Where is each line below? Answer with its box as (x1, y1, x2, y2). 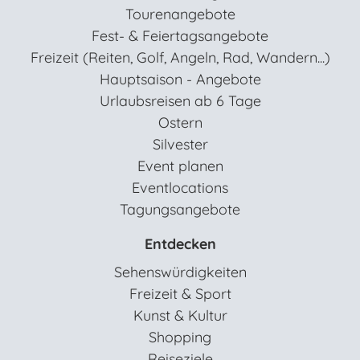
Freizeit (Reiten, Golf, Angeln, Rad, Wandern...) (30, 47, 330, 67)
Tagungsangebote (120, 199, 240, 219)
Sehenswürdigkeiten (113, 262, 247, 281)
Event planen (137, 156, 223, 175)
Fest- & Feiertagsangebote (92, 26, 268, 45)
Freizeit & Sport (129, 284, 231, 303)
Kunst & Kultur (133, 305, 227, 325)
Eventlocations (132, 178, 228, 197)
